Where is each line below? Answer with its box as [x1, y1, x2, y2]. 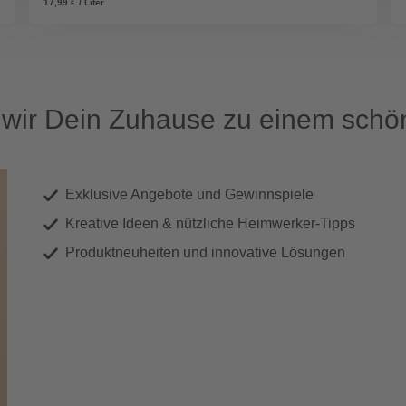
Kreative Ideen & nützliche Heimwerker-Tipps [65, 216, 355, 232]
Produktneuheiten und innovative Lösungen [65, 245, 345, 261]
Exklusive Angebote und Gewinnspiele [65, 187, 314, 203]
